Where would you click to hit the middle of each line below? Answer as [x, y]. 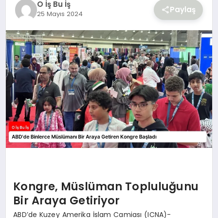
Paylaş [183, 10]
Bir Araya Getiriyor [67, 200]
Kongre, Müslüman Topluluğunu [106, 186]
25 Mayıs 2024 [60, 14]
